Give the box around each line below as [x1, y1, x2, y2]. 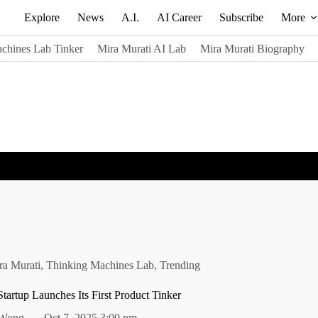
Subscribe [219, 11, 263, 23]
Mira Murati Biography [199, 42, 305, 55]
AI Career [156, 11, 202, 23]
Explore [23, 11, 60, 23]
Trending [160, 258, 201, 271]
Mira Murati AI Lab [97, 42, 186, 55]
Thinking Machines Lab [46, 258, 155, 271]
